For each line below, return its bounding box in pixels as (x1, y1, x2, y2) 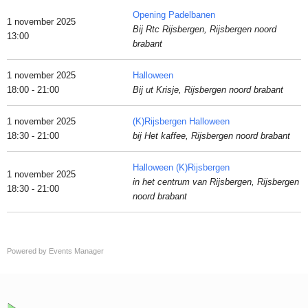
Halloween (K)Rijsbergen (133, 162, 230, 173)
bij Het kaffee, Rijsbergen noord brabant (133, 131, 290, 141)
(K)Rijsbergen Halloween (133, 116, 230, 126)
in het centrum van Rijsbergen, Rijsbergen (133, 177, 299, 187)
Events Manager (49, 247, 104, 255)
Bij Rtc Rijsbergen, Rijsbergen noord (133, 24, 276, 34)
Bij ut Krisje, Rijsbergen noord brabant (133, 85, 283, 95)
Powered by (7, 247, 49, 255)
